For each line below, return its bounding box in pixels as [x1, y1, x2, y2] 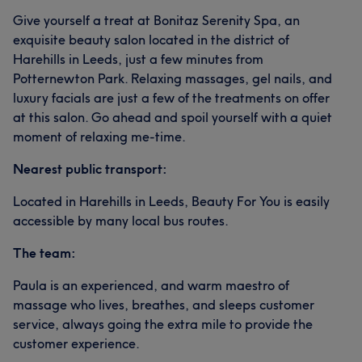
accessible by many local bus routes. [13, 213, 229, 229]
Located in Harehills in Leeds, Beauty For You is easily [13, 193, 330, 209]
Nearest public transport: [13, 161, 167, 177]
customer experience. [13, 335, 140, 351]
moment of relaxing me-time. [13, 128, 186, 145]
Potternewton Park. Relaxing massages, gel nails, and [13, 70, 332, 86]
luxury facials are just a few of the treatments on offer [13, 90, 330, 106]
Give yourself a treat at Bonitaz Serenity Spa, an [13, 12, 300, 28]
